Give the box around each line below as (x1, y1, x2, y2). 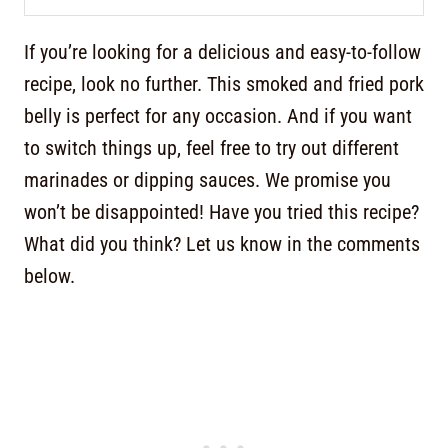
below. (24, 264, 75, 289)
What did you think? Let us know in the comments (24, 232, 420, 257)
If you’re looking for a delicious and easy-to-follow (24, 40, 421, 65)
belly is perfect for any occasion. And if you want (24, 104, 412, 129)
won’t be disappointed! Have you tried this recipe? (24, 200, 419, 225)
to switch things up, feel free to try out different (24, 136, 399, 161)
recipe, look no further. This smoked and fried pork (24, 72, 424, 97)
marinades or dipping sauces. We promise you (24, 168, 391, 193)
